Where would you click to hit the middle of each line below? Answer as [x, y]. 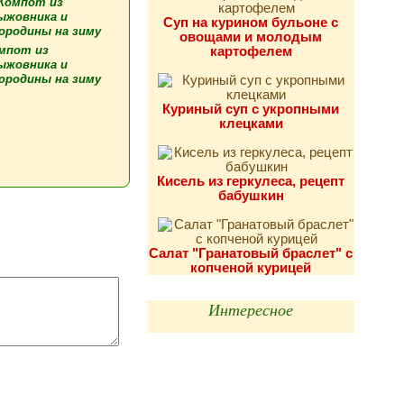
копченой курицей [251, 267]
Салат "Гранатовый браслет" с [251, 253]
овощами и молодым [251, 37]
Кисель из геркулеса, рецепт [251, 181]
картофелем [251, 51]
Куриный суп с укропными [251, 109]
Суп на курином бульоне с [251, 22]
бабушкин [251, 195]
